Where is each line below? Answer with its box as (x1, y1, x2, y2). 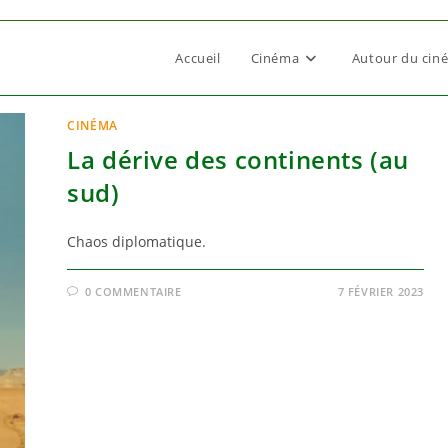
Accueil (175, 49, 221, 67)
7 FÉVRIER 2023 (337, 284, 424, 299)
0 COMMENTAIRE (84, 284, 182, 299)
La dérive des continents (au (67, 143, 410, 176)
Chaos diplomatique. (67, 232, 207, 251)
